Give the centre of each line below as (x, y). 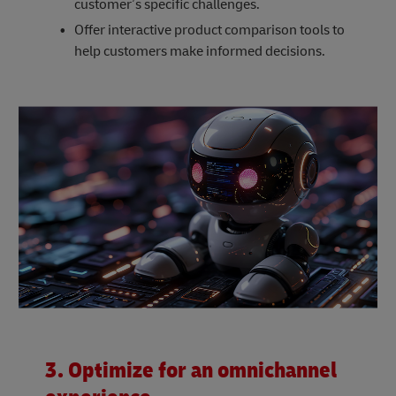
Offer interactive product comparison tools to (209, 30)
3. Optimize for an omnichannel (191, 370)
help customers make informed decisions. (199, 52)
